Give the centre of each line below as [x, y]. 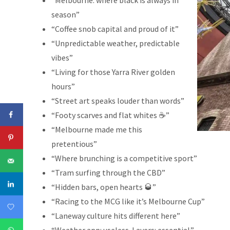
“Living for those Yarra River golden [113, 72]
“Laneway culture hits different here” [116, 216]
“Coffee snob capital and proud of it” [115, 29]
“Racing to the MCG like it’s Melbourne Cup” [128, 202]
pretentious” [74, 144]
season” [65, 15]
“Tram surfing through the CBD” [108, 173]
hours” [63, 87]
